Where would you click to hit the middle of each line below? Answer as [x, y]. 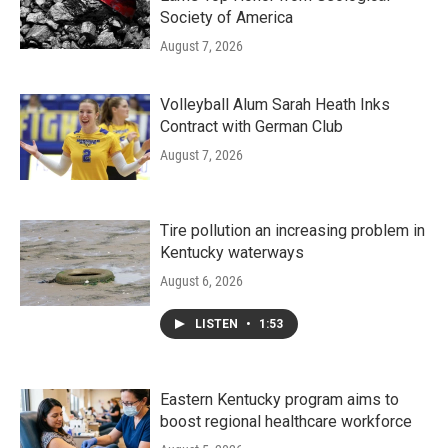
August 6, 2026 [201, 281]
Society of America [226, 17]
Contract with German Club [251, 126]
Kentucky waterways [232, 252]
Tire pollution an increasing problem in [292, 230]
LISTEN [218, 324]
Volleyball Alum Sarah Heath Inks [275, 104]
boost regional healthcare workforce [286, 421]
